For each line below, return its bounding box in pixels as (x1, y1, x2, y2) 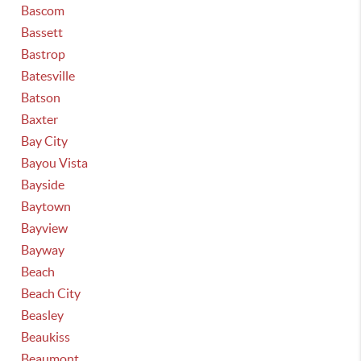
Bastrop (21, 47, 66, 61)
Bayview (21, 221, 68, 235)
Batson (21, 90, 61, 105)
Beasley (21, 308, 64, 322)
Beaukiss (21, 330, 71, 344)
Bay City (21, 134, 68, 148)
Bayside (21, 177, 65, 192)
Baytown (21, 199, 72, 214)
